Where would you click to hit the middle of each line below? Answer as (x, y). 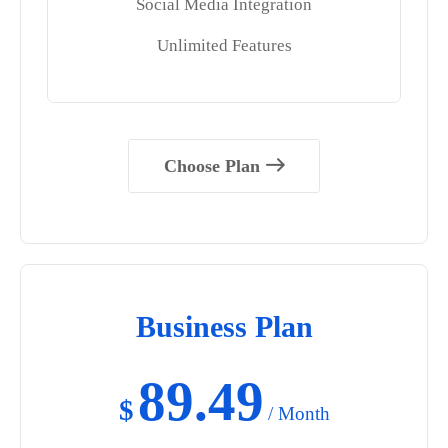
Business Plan (224, 326)
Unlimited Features (224, 45)
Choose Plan (212, 165)
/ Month (298, 413)
